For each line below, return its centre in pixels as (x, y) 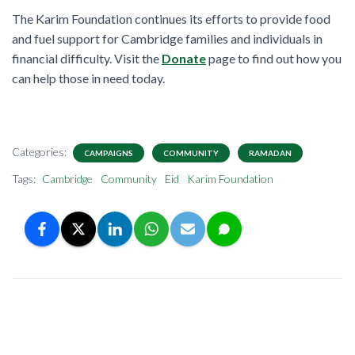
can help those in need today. (88, 78)
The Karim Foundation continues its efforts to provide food (171, 18)
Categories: (40, 151)
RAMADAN (270, 153)
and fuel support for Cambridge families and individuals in (167, 38)
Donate (184, 58)
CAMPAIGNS (109, 153)
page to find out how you (274, 58)
